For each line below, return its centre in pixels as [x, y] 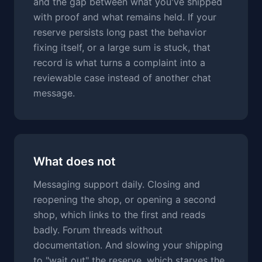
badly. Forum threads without [98, 230]
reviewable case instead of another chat [122, 78]
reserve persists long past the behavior [120, 32]
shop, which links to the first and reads [119, 215]
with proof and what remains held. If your [125, 17]
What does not [75, 161]
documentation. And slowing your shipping [128, 245]
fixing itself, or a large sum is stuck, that [122, 47]
